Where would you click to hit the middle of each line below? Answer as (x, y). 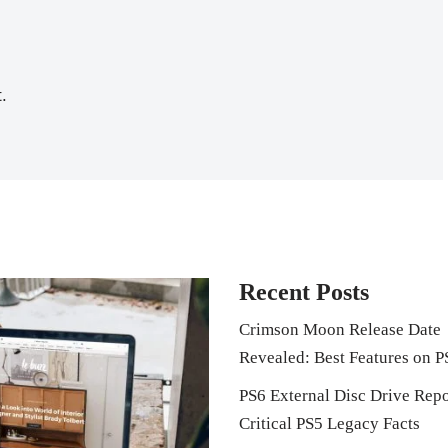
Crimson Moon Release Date (340, 329)
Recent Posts (304, 292)
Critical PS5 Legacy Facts (329, 423)
